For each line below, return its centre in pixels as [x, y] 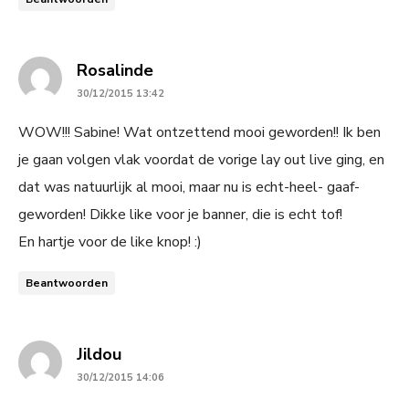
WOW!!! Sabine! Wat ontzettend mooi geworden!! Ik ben [199, 132]
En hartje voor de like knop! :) [110, 241]
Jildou [99, 354]
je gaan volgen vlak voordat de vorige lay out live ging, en [201, 159]
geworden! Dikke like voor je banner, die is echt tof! [180, 214]
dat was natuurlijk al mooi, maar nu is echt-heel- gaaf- [189, 187]
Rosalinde [115, 70]
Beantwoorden [67, 283]
